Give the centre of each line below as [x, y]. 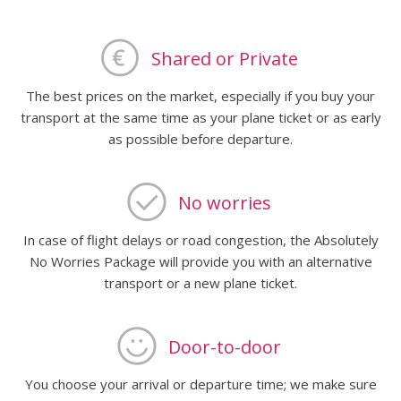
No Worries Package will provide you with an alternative [200, 261]
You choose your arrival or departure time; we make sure [200, 384]
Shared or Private [224, 58]
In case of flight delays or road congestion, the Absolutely [200, 239]
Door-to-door [224, 346]
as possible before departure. [200, 138]
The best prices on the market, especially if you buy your [200, 95]
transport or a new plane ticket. [200, 282]
